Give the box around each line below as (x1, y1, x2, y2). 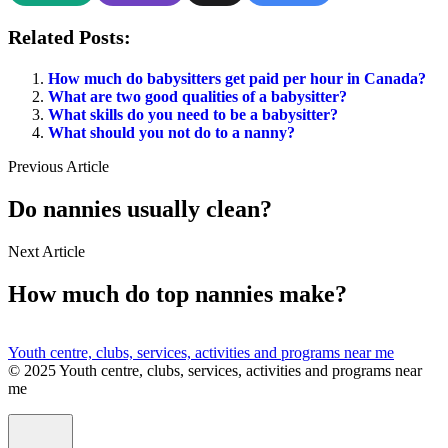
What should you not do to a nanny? (48, 124, 295, 142)
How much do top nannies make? (8, 281, 347, 308)
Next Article (8, 243, 85, 261)
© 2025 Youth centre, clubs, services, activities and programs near (8, 362, 422, 380)
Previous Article (8, 158, 109, 176)
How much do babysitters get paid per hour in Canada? (48, 70, 426, 88)
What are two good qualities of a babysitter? (48, 88, 347, 106)
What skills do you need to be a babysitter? (48, 106, 338, 124)
